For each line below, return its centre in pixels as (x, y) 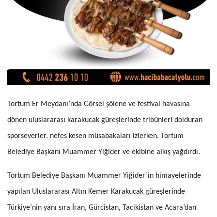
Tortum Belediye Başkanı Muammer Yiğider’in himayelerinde (104, 176)
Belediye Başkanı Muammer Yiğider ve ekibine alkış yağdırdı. (104, 152)
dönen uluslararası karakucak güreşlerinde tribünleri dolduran (105, 120)
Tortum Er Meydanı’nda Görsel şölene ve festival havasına (99, 104)
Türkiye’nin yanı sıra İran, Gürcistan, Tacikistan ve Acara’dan (102, 208)
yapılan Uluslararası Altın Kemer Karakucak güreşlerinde (96, 192)
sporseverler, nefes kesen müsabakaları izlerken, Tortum (95, 136)
